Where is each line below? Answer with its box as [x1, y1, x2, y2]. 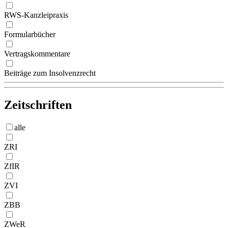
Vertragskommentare [4, 49, 70, 59]
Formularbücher [4, 30, 55, 39]
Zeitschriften [4, 98, 72, 112]
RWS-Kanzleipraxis [4, 11, 68, 20]
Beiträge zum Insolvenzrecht [4, 69, 96, 78]
